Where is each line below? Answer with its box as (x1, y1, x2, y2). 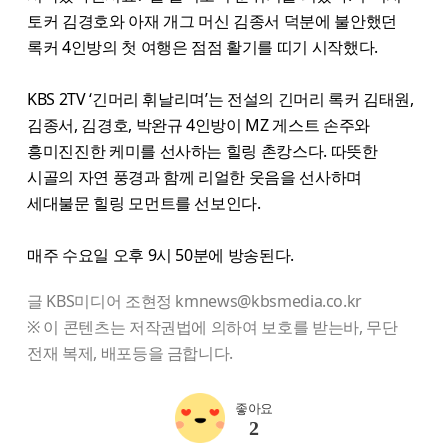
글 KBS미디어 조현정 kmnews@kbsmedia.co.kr (27, 289, 363, 312)
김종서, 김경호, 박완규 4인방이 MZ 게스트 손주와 (27, 113, 370, 136)
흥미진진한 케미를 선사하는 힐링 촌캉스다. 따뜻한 (27, 139, 378, 162)
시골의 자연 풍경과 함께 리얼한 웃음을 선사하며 (27, 165, 362, 188)
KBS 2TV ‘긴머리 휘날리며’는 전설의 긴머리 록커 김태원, (27, 87, 414, 110)
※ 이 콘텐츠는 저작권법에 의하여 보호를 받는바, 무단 (27, 315, 398, 338)
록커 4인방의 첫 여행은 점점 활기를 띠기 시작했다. (27, 35, 378, 58)
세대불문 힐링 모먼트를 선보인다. (27, 191, 261, 214)
